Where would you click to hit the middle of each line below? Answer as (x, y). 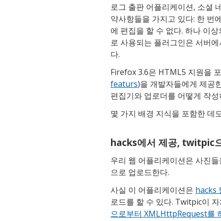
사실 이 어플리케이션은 (153, 190)
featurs (124, 84)
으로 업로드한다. (140, 172)
